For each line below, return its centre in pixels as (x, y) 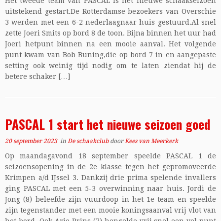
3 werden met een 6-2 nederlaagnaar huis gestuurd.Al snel (110, 22)
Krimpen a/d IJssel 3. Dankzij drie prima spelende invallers (110, 178)
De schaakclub (89, 141)
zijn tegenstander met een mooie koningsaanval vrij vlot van (110, 210)
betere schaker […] (37, 76)
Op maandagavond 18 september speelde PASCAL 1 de (110, 156)
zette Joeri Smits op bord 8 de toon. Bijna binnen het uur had (110, 33)
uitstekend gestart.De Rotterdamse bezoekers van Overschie (110, 11)
